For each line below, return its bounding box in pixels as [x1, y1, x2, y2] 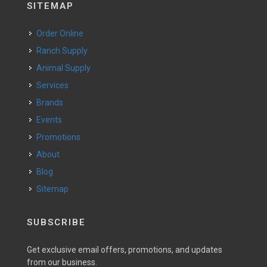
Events [41, 115, 62, 125]
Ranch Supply [42, 46, 88, 55]
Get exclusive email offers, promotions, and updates [27, 245, 222, 254]
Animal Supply [42, 63, 91, 73]
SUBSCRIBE [27, 217, 86, 228]
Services [42, 80, 69, 90]
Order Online [42, 29, 83, 38]
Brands [42, 98, 63, 107]
